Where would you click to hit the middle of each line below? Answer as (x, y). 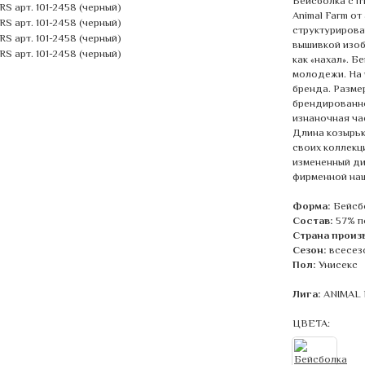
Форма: (312, 206)
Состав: (313, 220)
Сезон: (310, 250)
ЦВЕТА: (311, 323)
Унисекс (338, 264)
